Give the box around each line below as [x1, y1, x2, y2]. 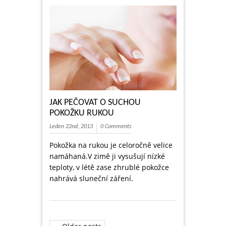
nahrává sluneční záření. [49, 174, 133, 184]
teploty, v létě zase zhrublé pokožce [49, 162, 169, 173]
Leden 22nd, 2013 [49, 124, 93, 130]
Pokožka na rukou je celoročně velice [49, 140, 173, 150]
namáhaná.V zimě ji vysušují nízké [49, 151, 165, 161]
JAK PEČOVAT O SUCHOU [49, 98, 141, 108]
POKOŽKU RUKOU [49, 108, 114, 119]
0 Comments [100, 124, 132, 130]
